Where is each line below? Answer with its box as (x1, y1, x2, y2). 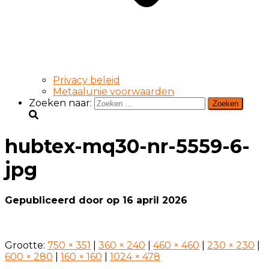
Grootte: (5, 239, 47, 251)
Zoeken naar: (29, 97, 92, 109)
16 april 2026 (122, 194, 187, 206)
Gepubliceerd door (5, 194, 106, 206)
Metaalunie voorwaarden (53, 85, 174, 97)
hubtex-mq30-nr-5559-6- (5, 134, 250, 159)
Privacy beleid (53, 74, 120, 86)
